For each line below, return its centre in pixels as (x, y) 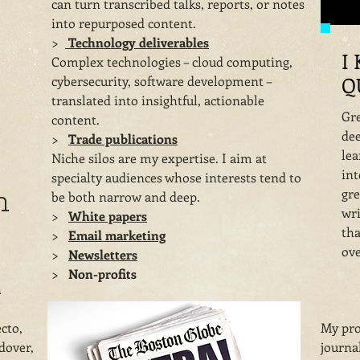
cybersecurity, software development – (162, 81)
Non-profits (102, 274)
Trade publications (123, 139)
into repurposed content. (125, 23)
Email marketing (117, 235)
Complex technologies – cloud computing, (172, 61)
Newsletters (103, 254)
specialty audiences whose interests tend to (176, 177)
